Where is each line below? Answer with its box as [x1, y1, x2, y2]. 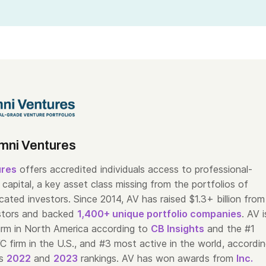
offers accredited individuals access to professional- [17, 163, 252, 175]
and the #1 [204, 223, 255, 235]
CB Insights [151, 223, 204, 235]
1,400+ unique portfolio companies [77, 208, 242, 220]
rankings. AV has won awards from [78, 252, 236, 264]
